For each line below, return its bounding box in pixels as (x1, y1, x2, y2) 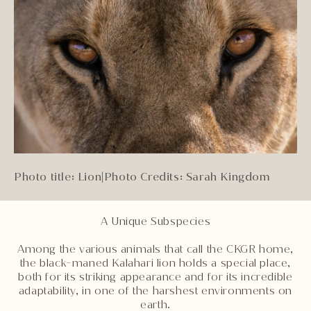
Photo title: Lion (14, 169, 102, 184)
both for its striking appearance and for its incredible (18, 269, 293, 284)
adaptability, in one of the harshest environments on (18, 283, 293, 298)
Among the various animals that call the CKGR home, (17, 241, 294, 256)
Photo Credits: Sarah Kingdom (103, 169, 271, 184)
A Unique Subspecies (100, 213, 211, 228)
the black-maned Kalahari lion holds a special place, (19, 255, 292, 270)
